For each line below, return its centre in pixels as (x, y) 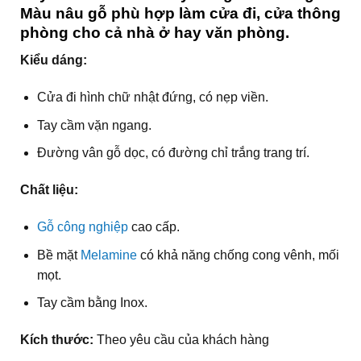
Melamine (108, 255)
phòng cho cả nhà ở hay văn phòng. (154, 32)
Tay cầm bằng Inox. (92, 303)
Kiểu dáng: (53, 60)
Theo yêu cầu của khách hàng (181, 339)
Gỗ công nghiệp (82, 226)
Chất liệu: (49, 190)
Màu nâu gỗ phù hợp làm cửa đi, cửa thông (180, 13)
